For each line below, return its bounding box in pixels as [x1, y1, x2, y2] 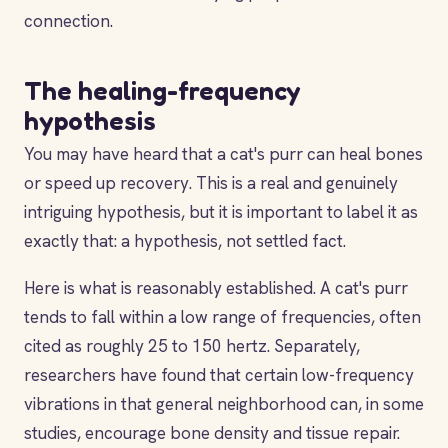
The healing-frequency [24, 75, 301, 106]
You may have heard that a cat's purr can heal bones [24, 143, 423, 165]
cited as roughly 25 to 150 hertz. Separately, [24, 335, 360, 357]
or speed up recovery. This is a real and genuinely [24, 172, 398, 194]
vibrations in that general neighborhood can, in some [24, 393, 424, 415]
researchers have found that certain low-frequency [24, 364, 414, 386]
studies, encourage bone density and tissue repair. [24, 422, 400, 444]
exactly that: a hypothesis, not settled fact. [24, 230, 346, 252]
